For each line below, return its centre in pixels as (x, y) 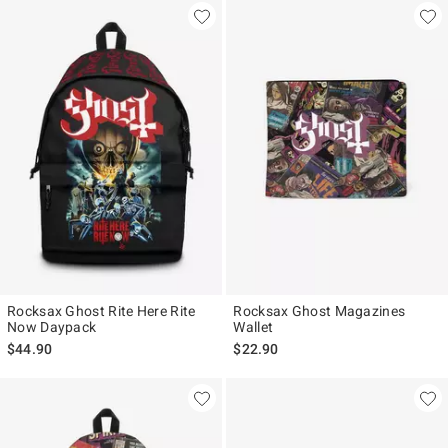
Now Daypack (52, 327)
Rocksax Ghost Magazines (319, 311)
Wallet (253, 327)
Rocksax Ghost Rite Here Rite (101, 311)
